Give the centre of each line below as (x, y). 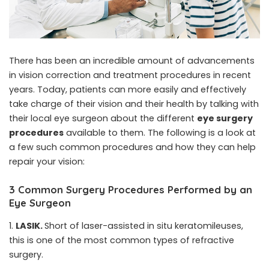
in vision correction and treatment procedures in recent (130, 75)
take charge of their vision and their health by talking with (134, 104)
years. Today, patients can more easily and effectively (128, 90)
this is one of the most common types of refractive (122, 240)
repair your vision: (47, 162)
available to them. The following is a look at (160, 133)
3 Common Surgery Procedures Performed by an (131, 190)
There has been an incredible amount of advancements (132, 61)
